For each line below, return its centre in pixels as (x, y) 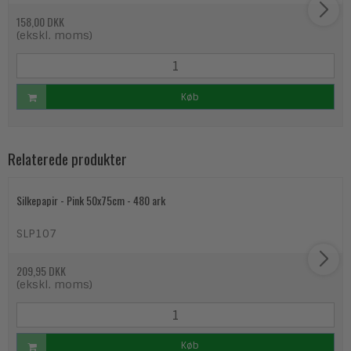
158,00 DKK (40, 22)
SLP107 (36, 234)
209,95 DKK (41, 271)
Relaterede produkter (67, 158)
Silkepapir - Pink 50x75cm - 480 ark (91, 200)
